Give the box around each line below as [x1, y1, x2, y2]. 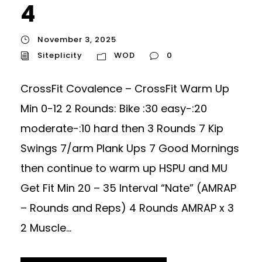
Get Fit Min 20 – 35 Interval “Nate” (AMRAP [20, 181, 236, 196]
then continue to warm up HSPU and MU [20, 161, 227, 176]
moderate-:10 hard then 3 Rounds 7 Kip [20, 121, 223, 136]
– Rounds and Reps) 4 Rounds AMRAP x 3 [20, 201, 234, 216]
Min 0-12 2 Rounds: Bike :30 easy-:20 [20, 101, 207, 116]
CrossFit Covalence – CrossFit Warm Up [20, 81, 229, 96]
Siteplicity [37, 50, 82, 61]
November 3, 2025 [37, 34, 116, 45]
